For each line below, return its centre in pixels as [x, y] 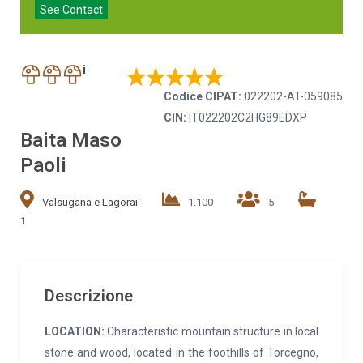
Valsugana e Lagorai [90, 202]
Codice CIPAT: [203, 96]
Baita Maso [71, 140]
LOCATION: [75, 331]
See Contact [71, 10]
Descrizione [89, 296]
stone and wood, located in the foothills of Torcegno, [181, 352]
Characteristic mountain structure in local [211, 331]
